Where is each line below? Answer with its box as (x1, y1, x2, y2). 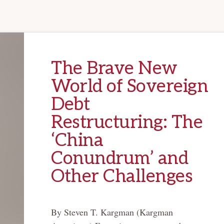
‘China (51, 129, 103, 152)
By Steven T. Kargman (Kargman (51, 206, 173, 218)
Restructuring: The (51, 111, 202, 134)
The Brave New (51, 57, 177, 80)
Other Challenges (51, 165, 192, 188)
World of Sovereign (51, 75, 208, 98)
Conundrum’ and (51, 147, 188, 170)
